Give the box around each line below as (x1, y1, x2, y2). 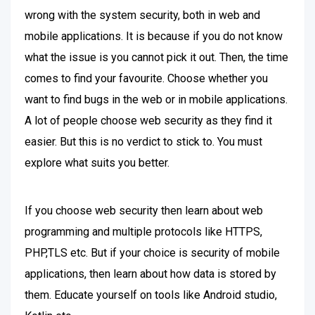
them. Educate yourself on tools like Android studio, (25, 288, 277, 302)
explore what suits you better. (25, 156, 169, 169)
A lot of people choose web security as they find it (25, 114, 272, 127)
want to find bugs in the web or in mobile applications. (25, 93, 288, 106)
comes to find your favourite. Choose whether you (25, 72, 268, 85)
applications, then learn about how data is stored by (25, 267, 276, 281)
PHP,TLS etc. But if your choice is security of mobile (25, 246, 280, 259)
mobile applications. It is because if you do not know (25, 30, 283, 43)
